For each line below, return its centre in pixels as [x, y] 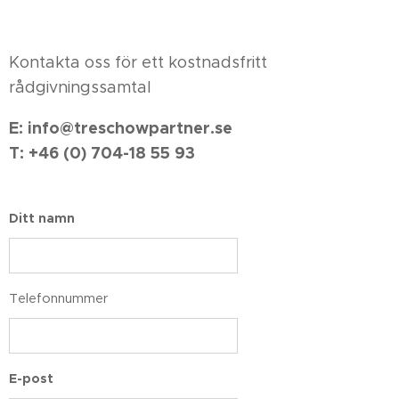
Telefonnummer [58, 298]
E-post [31, 379]
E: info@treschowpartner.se [121, 128]
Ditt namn [42, 218]
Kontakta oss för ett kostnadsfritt [138, 62]
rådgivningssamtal [80, 87]
